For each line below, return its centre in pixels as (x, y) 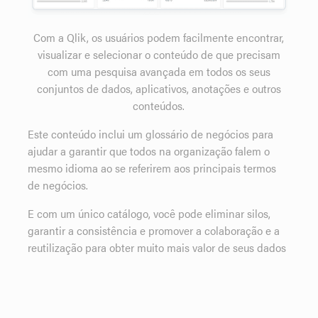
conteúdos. (159, 106)
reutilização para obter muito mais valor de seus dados (157, 248)
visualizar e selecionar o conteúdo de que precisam (159, 55)
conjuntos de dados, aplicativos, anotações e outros (159, 89)
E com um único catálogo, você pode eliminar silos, (149, 214)
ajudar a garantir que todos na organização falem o (149, 151)
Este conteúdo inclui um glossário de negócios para (151, 134)
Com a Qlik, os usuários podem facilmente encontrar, (159, 38)
